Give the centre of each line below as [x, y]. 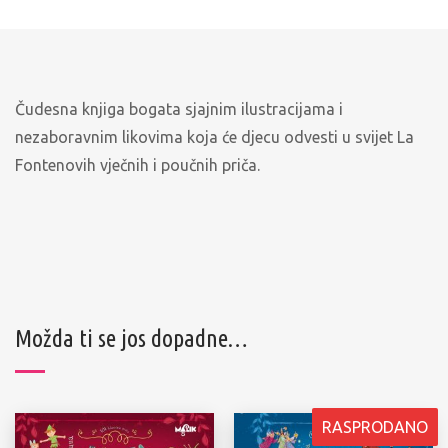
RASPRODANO [375, 426]
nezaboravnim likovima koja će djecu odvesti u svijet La [214, 136]
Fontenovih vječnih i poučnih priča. [137, 164]
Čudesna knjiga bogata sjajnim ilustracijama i [179, 108]
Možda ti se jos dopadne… [131, 338]
